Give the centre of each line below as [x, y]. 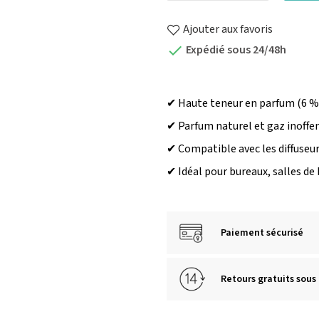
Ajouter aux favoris [228, 30]
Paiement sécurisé [262, 233]
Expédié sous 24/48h [235, 50]
